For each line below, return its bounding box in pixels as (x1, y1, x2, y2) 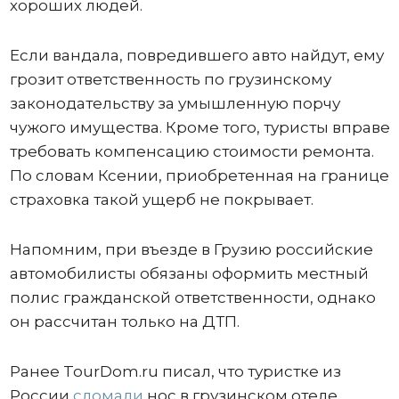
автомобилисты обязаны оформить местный (9, 265, 369, 283)
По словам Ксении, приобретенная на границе (9, 167, 389, 185)
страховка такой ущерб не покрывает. (9, 191, 313, 209)
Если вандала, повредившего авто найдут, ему (9, 46, 384, 65)
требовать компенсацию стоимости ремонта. (9, 142, 374, 161)
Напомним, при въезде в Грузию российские (9, 240, 373, 259)
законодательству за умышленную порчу (9, 94, 340, 113)
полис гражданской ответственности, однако (9, 289, 376, 307)
